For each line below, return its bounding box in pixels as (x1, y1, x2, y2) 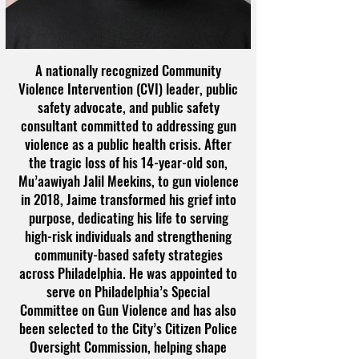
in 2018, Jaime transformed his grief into (20, 188, 236, 209)
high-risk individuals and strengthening (25, 225, 232, 246)
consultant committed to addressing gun (20, 115, 236, 135)
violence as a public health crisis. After (25, 133, 232, 154)
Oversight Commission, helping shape (30, 336, 227, 357)
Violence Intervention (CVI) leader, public (18, 78, 238, 99)
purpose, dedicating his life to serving (28, 207, 228, 228)
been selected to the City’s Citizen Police (19, 317, 237, 338)
